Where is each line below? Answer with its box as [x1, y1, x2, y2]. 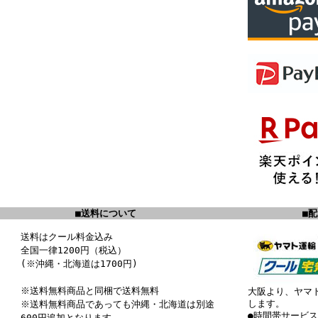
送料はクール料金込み [21, 231, 113, 242]
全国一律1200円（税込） [21, 244, 126, 256]
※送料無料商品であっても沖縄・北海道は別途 [21, 298, 214, 309]
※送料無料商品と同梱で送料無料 [21, 285, 159, 296]
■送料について [75, 208, 136, 219]
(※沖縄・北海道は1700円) [21, 258, 138, 269]
